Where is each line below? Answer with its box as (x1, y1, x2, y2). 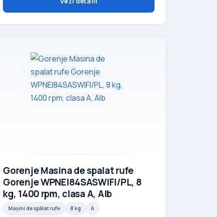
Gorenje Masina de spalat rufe (3, 164, 134, 177)
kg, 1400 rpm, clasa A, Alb (3, 187, 112, 200)
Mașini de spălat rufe (8, 204, 60, 212)
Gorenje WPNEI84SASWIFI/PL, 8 (3, 175, 142, 188)
